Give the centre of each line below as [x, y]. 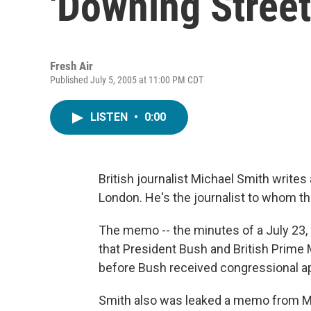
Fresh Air [72, 66]
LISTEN [110, 117]
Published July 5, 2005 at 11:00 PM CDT [127, 80]
